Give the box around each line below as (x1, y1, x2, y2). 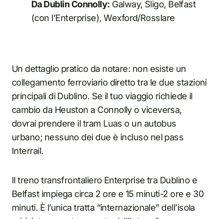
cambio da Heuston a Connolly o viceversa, (12, 104, 182, 115)
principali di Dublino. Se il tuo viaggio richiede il (12, 90, 193, 101)
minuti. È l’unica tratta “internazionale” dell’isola (12, 202, 195, 213)
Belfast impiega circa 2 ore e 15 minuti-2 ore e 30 (12, 188, 203, 199)
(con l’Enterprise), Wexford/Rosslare (31, 12, 175, 23)
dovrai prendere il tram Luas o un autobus (12, 118, 176, 129)
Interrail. (12, 145, 44, 156)
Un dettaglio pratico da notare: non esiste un (12, 63, 186, 74)
